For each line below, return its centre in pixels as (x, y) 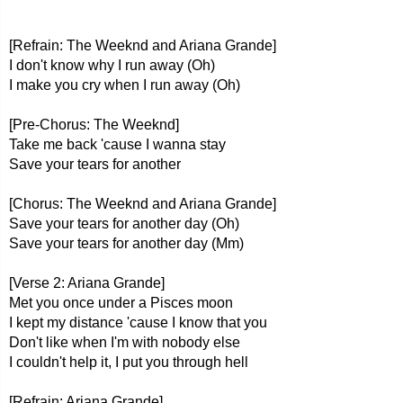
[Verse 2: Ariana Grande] (87, 283)
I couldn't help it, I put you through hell (129, 362)
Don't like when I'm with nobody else (125, 342)
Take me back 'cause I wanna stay (117, 144)
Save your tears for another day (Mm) (126, 243)
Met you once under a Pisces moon (121, 303)
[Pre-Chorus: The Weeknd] (94, 125)
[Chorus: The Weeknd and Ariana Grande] (143, 204)
